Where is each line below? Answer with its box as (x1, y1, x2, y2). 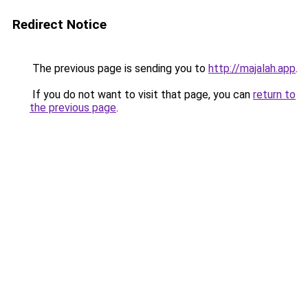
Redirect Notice (12, 16, 107, 32)
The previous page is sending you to (30, 62, 208, 75)
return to (253, 88, 296, 101)
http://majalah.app (208, 62, 296, 75)
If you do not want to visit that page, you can (30, 88, 253, 101)
